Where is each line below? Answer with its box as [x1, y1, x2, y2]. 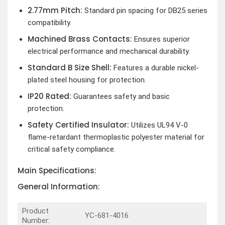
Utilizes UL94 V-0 [129, 120, 188, 130]
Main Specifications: [18, 165, 96, 176]
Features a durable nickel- [111, 63, 199, 72]
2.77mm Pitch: [27, 5, 82, 16]
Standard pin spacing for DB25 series [82, 6, 207, 15]
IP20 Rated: [27, 90, 71, 101]
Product [22, 206, 49, 216]
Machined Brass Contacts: [27, 33, 132, 44]
